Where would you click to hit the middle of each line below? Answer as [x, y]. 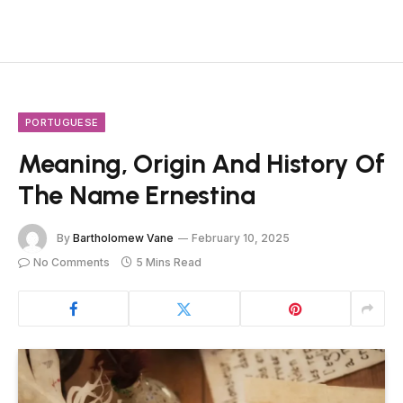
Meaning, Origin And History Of [201, 164]
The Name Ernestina [137, 195]
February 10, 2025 [241, 237]
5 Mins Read [169, 263]
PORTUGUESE [62, 123]
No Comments [72, 263]
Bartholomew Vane [123, 237]
